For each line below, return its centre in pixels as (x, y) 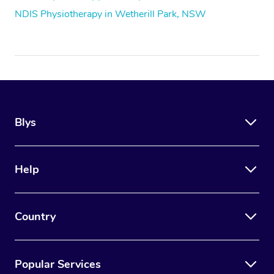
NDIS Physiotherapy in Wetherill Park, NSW (110, 14)
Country (35, 216)
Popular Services (58, 264)
